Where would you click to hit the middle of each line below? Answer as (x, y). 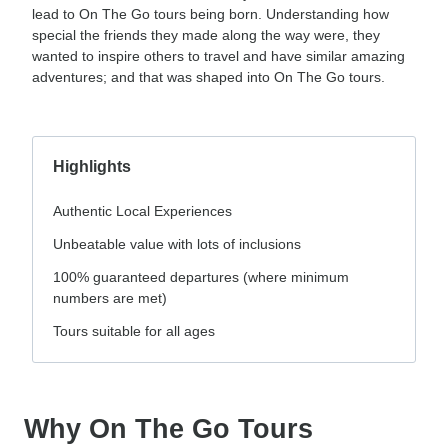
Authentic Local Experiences (142, 210)
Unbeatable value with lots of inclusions (177, 243)
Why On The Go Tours (168, 428)
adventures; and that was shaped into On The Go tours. (208, 76)
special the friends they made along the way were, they (206, 34)
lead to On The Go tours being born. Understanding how (210, 13)
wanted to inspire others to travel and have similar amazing (218, 55)
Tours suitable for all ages (134, 330)
